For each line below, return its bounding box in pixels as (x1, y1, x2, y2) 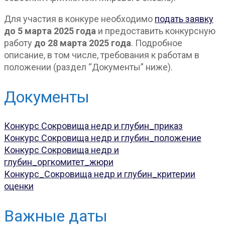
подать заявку (155, 14, 213, 25)
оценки (4, 181, 34, 192)
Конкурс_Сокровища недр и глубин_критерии (4, 169, 195, 180)
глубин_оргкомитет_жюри (4, 157, 114, 168)
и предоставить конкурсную (96, 26, 215, 37)
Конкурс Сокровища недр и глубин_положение (4, 133, 201, 144)
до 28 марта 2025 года (34, 38, 131, 49)
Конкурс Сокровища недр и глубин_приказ (4, 121, 183, 132)
